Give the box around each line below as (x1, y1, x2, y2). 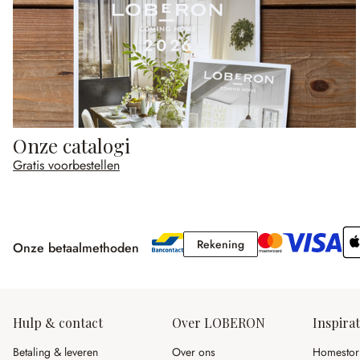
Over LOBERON (172, 314, 265, 331)
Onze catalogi (13, 133, 131, 159)
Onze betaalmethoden (13, 238, 139, 257)
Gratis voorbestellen (13, 156, 121, 175)
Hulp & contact (13, 314, 103, 331)
